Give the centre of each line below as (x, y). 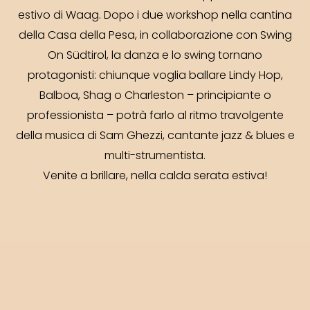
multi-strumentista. (155, 156)
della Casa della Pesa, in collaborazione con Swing (155, 36)
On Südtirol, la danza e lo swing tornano (155, 56)
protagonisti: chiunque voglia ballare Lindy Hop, (155, 76)
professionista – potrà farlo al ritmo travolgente (155, 116)
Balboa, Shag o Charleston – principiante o (155, 96)
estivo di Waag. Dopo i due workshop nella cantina (155, 16)
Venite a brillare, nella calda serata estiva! (155, 176)
